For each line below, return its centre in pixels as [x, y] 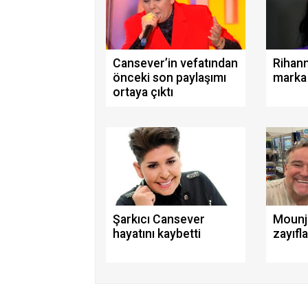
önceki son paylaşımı [169, 78]
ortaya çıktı [143, 92]
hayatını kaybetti [157, 234]
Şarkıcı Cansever [159, 220]
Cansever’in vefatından [175, 64]
